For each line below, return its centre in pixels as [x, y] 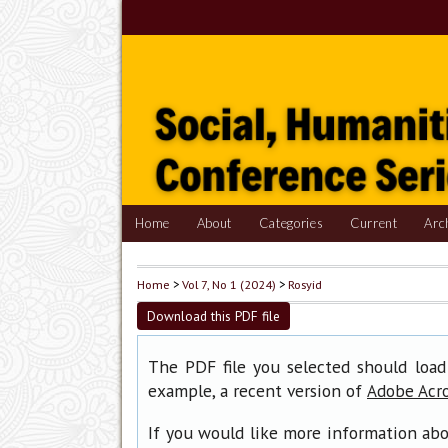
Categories [291, 223]
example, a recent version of [257, 391]
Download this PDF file [213, 316]
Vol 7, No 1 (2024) [229, 284]
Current [373, 223]
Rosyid [305, 284]
